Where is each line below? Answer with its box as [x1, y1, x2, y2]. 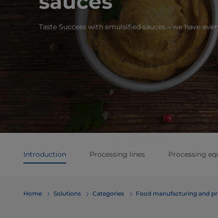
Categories [92, 190, 124, 197]
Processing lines [90, 150, 145, 159]
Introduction [23, 150, 66, 159]
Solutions [54, 190, 81, 197]
